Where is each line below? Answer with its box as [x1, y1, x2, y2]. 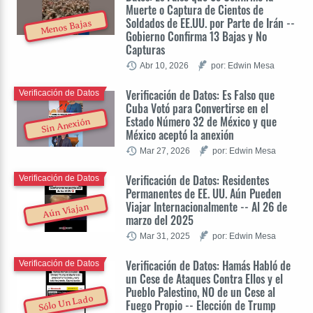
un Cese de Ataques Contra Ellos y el [126, 270, 283, 287]
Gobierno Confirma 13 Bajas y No [126, 27, 267, 45]
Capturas [126, 41, 165, 58]
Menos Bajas [39, 17, 93, 38]
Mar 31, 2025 [140, 231, 190, 240]
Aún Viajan [41, 202, 90, 221]
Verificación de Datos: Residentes [126, 171, 269, 189]
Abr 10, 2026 [140, 60, 189, 70]
